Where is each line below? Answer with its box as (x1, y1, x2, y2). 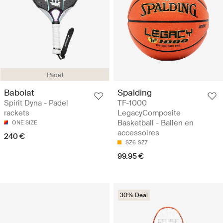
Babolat (4, 87, 34, 98)
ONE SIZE (12, 118, 37, 126)
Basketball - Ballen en (117, 117, 194, 128)
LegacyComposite (117, 108, 181, 118)
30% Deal (120, 191, 148, 199)
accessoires (117, 127, 159, 138)
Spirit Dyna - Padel (4, 98, 68, 108)
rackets (4, 108, 29, 118)
